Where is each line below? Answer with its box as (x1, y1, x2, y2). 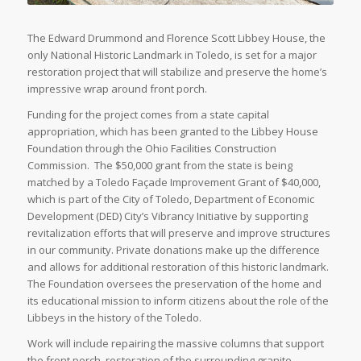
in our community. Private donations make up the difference (27, 243, 320, 258)
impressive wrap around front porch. (27, 81, 207, 97)
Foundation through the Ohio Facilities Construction (27, 141, 276, 156)
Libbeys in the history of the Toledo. (27, 310, 201, 326)
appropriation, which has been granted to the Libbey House (27, 124, 318, 139)
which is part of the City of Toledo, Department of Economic (27, 192, 314, 207)
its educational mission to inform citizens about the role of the (27, 293, 329, 309)
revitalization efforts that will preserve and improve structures (27, 226, 330, 241)
